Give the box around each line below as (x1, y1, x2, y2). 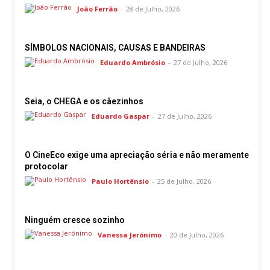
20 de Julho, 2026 (170, 230, 224, 240)
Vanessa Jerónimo (98, 230, 162, 240)
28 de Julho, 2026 (126, 4, 180, 14)
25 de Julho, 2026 (157, 177, 211, 186)
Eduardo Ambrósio (100, 58, 165, 67)
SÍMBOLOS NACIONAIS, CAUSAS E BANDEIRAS (25, 43, 206, 53)
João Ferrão (77, 4, 118, 14)
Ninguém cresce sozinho (25, 215, 125, 225)
